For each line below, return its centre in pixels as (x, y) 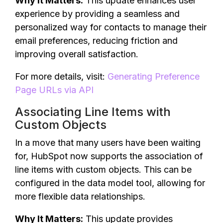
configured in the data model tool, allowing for (110, 183)
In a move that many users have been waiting (108, 143)
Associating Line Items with (93, 112)
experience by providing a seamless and (97, 14)
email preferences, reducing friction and (96, 41)
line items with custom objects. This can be (103, 169)
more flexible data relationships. (80, 196)
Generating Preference (154, 76)
